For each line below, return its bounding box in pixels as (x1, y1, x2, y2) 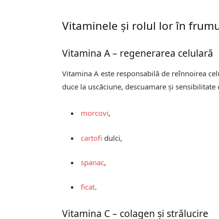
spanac (81, 157, 105, 167)
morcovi (81, 108, 109, 118)
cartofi (81, 132, 103, 143)
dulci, (102, 132, 123, 143)
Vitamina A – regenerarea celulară (62, 46, 214, 60)
